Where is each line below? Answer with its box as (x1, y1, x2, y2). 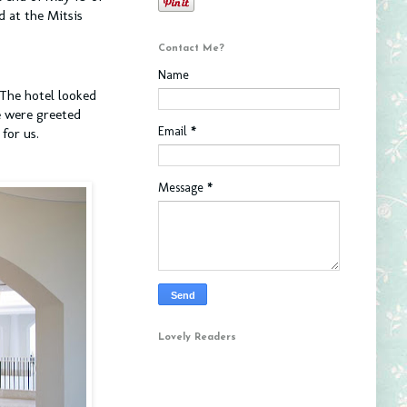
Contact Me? (158, 44, 224, 54)
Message (158, 180, 207, 195)
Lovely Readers (158, 333, 236, 342)
